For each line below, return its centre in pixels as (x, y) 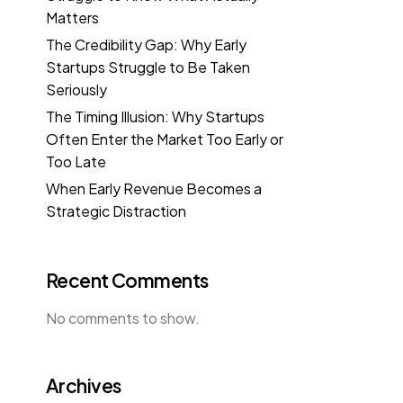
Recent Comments (127, 280)
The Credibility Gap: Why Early (146, 45)
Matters (72, 18)
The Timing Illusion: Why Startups (155, 116)
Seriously (76, 90)
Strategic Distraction (116, 210)
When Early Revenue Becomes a (154, 188)
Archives (84, 386)
